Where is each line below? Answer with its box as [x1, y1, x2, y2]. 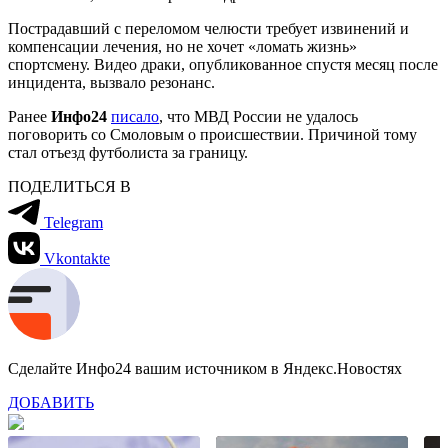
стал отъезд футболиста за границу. [8, 143, 248, 161]
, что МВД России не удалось [159, 107, 358, 125]
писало [111, 107, 159, 125]
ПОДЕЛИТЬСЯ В [8, 177, 131, 195]
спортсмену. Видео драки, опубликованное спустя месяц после [8, 55, 438, 73]
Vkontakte [44, 249, 110, 267]
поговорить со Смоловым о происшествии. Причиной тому [8, 125, 417, 143]
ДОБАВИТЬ [8, 393, 94, 411]
